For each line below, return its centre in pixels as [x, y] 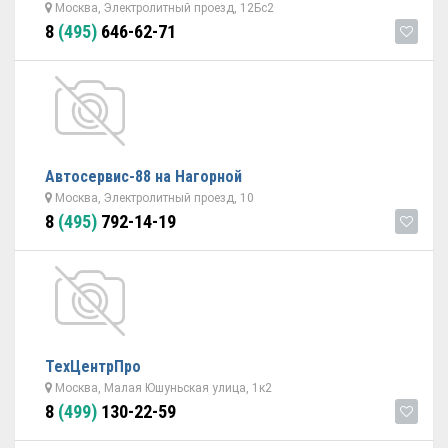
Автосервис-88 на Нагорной [143, 176]
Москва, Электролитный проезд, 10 [153, 198]
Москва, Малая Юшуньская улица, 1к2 [162, 388]
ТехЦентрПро [93, 366]
